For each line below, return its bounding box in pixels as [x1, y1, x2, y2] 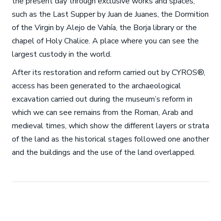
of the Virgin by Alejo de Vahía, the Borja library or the [11, 22, 197, 33]
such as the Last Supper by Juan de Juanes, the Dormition [11, 8, 209, 20]
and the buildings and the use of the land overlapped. [11, 147, 195, 158]
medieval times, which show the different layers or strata [11, 120, 209, 131]
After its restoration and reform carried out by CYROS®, [11, 67, 205, 78]
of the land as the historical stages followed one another [11, 133, 209, 145]
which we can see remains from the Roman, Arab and [11, 107, 193, 118]
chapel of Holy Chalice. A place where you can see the [11, 35, 199, 46]
